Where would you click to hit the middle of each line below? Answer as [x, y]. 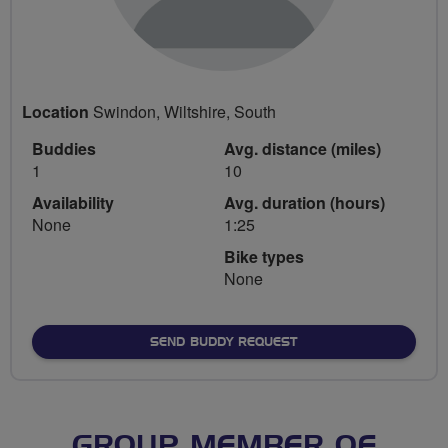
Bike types [264, 256]
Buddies [64, 148]
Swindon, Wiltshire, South [182, 111]
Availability [73, 202]
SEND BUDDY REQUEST [223, 341]
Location [55, 111]
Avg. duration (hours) [304, 202]
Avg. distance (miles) [302, 148]
